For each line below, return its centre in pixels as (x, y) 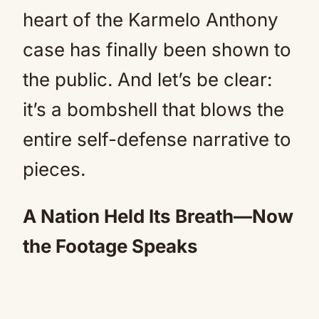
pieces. (54, 169)
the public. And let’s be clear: (147, 79)
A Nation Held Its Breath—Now (158, 216)
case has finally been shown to (157, 49)
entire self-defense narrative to (157, 139)
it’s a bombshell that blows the (153, 109)
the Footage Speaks (110, 246)
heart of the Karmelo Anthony (151, 19)
